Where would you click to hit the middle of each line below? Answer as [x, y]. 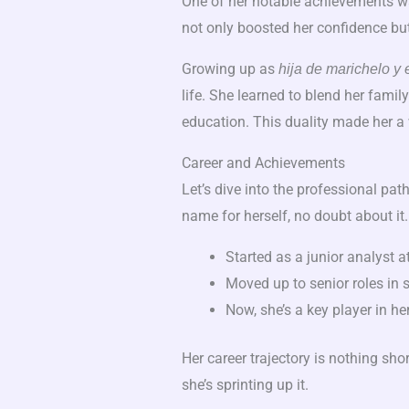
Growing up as [230, 69]
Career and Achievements [263, 163]
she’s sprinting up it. [245, 385]
